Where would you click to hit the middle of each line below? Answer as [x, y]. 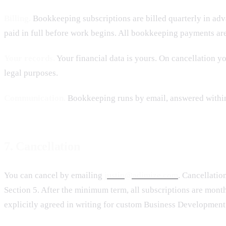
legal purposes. [31, 73]
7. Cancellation [42, 147]
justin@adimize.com [141, 175]
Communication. [35, 98]
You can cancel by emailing [54, 175]
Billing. [17, 18]
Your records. [30, 59]
